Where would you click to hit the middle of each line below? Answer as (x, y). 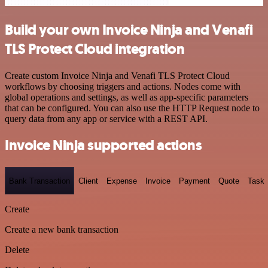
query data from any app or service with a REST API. (106, 118)
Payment (194, 181)
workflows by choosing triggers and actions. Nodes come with (123, 86)
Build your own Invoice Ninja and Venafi (129, 30)
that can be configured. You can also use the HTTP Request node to (132, 108)
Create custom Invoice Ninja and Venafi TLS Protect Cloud (117, 75)
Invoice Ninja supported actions (103, 146)
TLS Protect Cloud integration (95, 49)
